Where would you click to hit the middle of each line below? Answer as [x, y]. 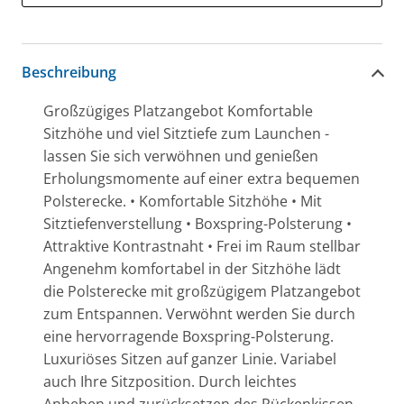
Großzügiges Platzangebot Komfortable [178, 111]
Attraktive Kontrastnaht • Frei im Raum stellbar [202, 246]
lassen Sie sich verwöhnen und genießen [181, 156]
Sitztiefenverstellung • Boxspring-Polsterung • [197, 224]
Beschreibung [69, 72]
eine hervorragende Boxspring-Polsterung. [188, 336]
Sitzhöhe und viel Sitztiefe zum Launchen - [186, 133]
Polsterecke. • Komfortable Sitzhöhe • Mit [183, 201]
